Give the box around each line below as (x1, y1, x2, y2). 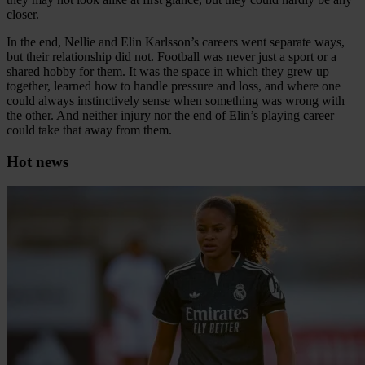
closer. (7, 7, 39, 21)
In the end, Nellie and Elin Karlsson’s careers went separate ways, (7, 34, 345, 49)
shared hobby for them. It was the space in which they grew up (7, 64, 329, 78)
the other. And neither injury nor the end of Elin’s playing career (7, 108, 334, 122)
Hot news (7, 152, 68, 170)
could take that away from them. (7, 122, 172, 137)
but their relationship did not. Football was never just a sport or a (7, 49, 336, 64)
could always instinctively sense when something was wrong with (7, 93, 345, 108)
